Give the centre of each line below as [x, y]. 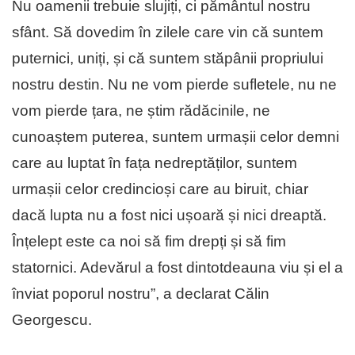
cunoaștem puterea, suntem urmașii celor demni [176, 136]
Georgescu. [54, 319]
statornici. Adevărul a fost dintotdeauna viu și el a [177, 267]
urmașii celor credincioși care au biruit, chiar [160, 189]
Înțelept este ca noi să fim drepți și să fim [149, 241]
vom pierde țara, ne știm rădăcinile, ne [141, 110]
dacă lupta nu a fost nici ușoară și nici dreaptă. [169, 215]
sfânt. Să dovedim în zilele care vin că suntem [168, 32]
